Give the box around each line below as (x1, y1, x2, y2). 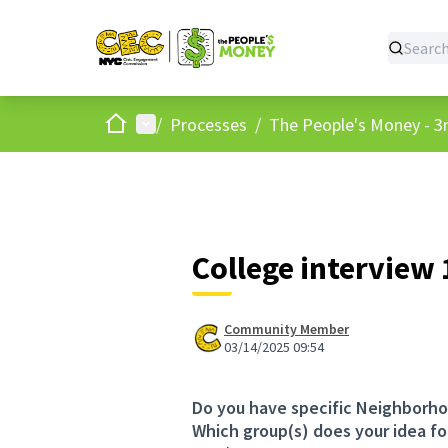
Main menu (135, 111, 217, 135)
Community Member (224, 320, 349, 338)
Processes (170, 112, 247, 136)
